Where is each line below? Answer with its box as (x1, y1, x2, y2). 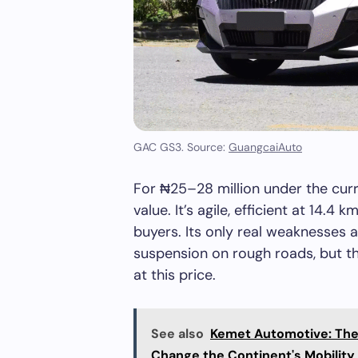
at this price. (133, 265, 216, 285)
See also (151, 325, 204, 343)
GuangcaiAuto (229, 140, 302, 155)
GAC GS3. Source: (133, 140, 229, 155)
